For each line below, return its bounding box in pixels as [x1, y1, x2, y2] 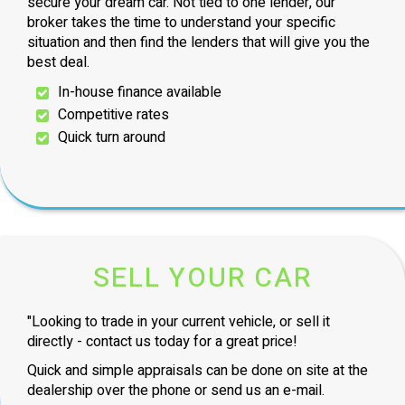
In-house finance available [58, 80, 222, 103]
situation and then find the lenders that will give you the [27, 31, 370, 53]
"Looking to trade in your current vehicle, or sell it [27, 310, 330, 333]
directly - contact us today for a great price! [27, 330, 297, 353]
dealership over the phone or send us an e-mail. [27, 379, 325, 401]
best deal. [27, 51, 89, 73]
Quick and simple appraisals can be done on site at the [27, 359, 368, 381]
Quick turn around [58, 126, 166, 148]
